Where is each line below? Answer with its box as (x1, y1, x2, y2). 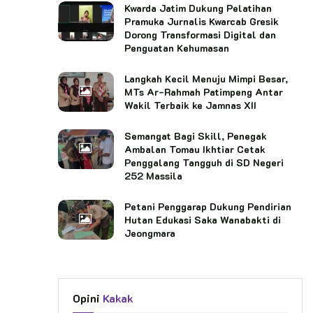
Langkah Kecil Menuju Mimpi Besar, (124, 71, 288, 85)
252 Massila (124, 168, 182, 182)
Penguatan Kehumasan (124, 41, 229, 54)
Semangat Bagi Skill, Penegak (124, 129, 267, 143)
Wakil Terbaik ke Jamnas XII (124, 98, 256, 112)
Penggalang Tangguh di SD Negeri (124, 155, 284, 169)
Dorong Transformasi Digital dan (124, 27, 276, 41)
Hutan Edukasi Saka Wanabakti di (124, 212, 281, 226)
